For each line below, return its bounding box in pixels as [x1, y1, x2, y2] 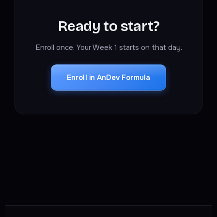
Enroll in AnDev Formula [67, 73, 150, 83]
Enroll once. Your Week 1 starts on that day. [35, 43, 182, 53]
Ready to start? [58, 17, 159, 35]
